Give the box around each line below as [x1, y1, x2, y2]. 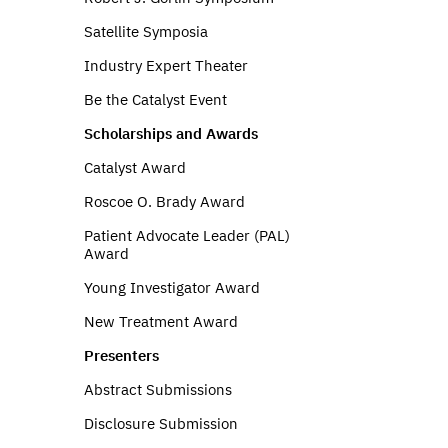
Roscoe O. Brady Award [84, 192, 245, 211]
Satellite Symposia [84, 22, 208, 41]
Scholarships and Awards [84, 124, 258, 143]
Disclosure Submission [84, 414, 238, 433]
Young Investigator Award [84, 278, 260, 297]
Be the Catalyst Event [84, 90, 227, 109]
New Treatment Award [84, 312, 238, 331]
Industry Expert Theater [84, 56, 248, 75]
